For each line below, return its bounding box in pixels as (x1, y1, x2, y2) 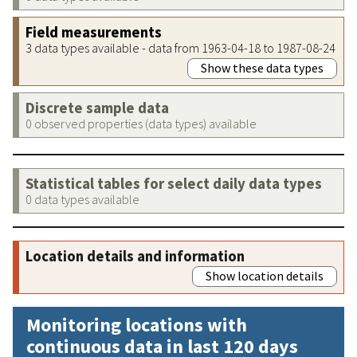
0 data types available (25, 190, 139, 207)
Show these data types (201, 59, 324, 76)
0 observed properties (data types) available (25, 115, 257, 131)
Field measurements (25, 22, 162, 41)
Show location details (206, 267, 324, 284)
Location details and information (25, 246, 245, 265)
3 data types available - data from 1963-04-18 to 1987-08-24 (25, 39, 335, 56)
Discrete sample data (25, 98, 169, 117)
